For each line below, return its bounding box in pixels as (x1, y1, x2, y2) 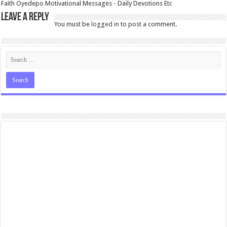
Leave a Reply (1, 11, 50, 23)
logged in (91, 20, 120, 28)
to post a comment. (119, 20, 177, 28)
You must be (54, 20, 92, 28)
